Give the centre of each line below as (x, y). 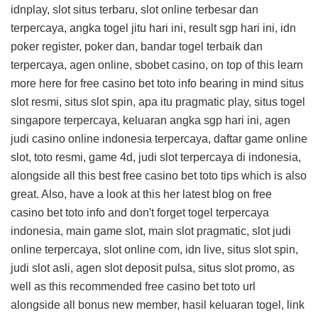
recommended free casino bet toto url (163, 286)
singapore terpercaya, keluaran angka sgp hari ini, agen (150, 120)
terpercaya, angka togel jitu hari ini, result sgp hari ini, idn (153, 28)
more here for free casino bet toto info (104, 83)
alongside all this (55, 176)
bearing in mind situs (250, 83)
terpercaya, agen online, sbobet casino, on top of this (144, 65)
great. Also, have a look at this (87, 194)
